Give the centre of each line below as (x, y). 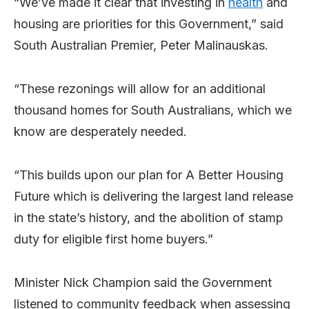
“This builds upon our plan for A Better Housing (149, 175)
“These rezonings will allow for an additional (140, 88)
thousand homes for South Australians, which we (153, 110)
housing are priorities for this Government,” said (149, 23)
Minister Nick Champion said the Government (143, 282)
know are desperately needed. (100, 131)
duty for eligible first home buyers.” (113, 239)
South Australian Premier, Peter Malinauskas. (141, 45)
